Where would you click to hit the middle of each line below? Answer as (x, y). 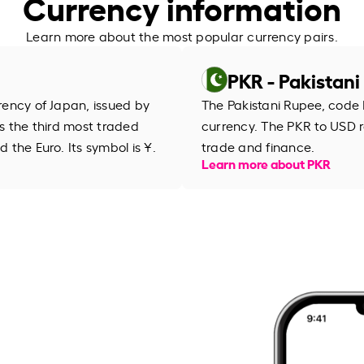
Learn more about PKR (266, 162)
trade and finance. (258, 146)
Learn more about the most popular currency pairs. (182, 35)
